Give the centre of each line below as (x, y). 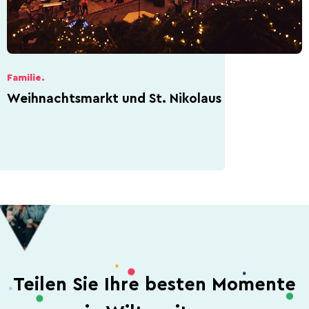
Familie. (26, 78)
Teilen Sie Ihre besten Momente (154, 284)
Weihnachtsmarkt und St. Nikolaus (114, 99)
